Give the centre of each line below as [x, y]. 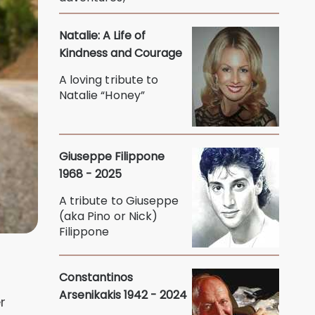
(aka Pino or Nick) [108, 217]
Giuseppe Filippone [112, 157]
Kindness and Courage [121, 53]
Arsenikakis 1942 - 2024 [123, 295]
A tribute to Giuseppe [119, 201]
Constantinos [96, 278]
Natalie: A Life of [102, 36]
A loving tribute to [109, 80]
